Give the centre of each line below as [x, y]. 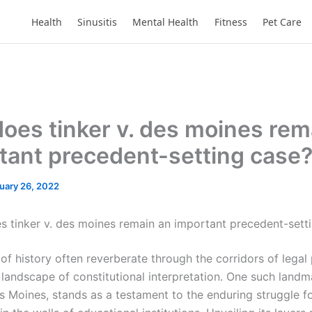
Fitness [231, 22]
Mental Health [166, 22]
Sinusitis [97, 22]
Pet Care [282, 22]
